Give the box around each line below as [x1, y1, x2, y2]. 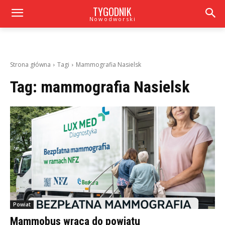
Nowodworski [89, 15, 136, 23]
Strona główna [10, 60, 51, 69]
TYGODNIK [93, 4, 132, 19]
